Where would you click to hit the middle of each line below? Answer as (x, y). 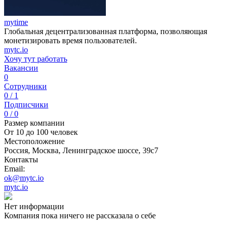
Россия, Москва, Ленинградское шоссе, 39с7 (81, 150)
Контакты (21, 160)
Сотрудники (25, 86)
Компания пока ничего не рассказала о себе (80, 216)
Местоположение (34, 141)
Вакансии (21, 68)
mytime (16, 22)
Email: (15, 169)
